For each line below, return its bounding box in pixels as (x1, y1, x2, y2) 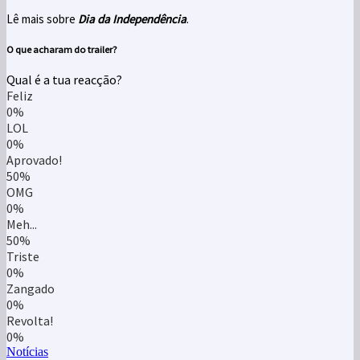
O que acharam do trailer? (6, 43, 117, 55)
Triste (6, 248, 39, 265)
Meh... (6, 216, 37, 233)
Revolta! (6, 313, 53, 329)
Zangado (6, 280, 55, 297)
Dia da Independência (78, 10, 186, 27)
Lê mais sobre (6, 10, 78, 27)
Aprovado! (6, 152, 62, 169)
